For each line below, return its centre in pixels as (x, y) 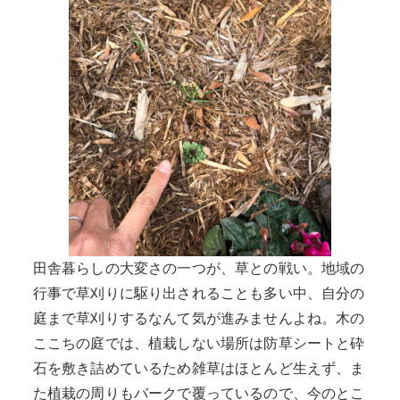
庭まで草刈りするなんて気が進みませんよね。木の (199, 319)
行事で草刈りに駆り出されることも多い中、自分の (199, 294)
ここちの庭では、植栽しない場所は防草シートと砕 (199, 344)
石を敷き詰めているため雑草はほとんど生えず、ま (199, 369)
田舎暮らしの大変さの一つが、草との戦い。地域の (199, 269)
